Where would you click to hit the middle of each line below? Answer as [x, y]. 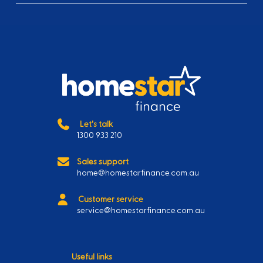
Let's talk [96, 124]
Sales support [102, 161]
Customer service [111, 199]
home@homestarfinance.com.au [138, 173]
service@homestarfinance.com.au [141, 210]
